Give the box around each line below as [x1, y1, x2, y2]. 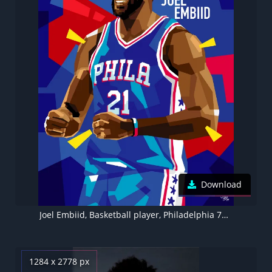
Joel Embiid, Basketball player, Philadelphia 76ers [221, 208, 228, 220]
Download [201, 178, 242, 190]
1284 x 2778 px [29, 255, 89, 267]
